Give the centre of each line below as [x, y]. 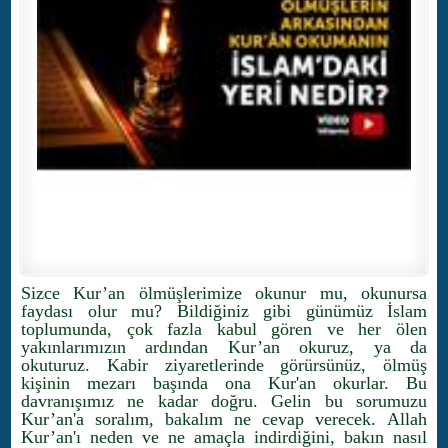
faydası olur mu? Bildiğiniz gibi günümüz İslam [224, 311]
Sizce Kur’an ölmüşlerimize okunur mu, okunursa [224, 293]
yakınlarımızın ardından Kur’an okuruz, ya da [224, 347]
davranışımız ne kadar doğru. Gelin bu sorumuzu [224, 401]
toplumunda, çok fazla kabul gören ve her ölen [224, 329]
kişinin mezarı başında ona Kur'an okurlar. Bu [224, 383]
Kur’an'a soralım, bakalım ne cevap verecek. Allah [224, 419]
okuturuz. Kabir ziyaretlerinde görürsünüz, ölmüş [224, 365]
